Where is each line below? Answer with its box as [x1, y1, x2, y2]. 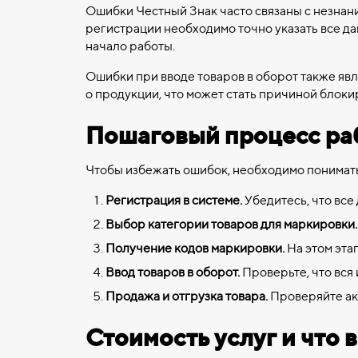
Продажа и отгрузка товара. [105, 288, 268, 304]
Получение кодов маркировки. [105, 241, 284, 256]
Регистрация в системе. [105, 193, 242, 208]
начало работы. [86, 38, 175, 54]
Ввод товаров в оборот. [105, 265, 240, 280]
